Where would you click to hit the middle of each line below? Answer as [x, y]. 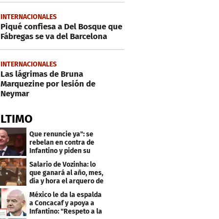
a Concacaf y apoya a [62, 203]
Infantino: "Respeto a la [66, 211]
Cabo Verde [47, 189]
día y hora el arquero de [67, 181]
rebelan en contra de [62, 142]
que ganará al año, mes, [66, 173]
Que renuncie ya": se [62, 134]
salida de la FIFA [54, 159]
